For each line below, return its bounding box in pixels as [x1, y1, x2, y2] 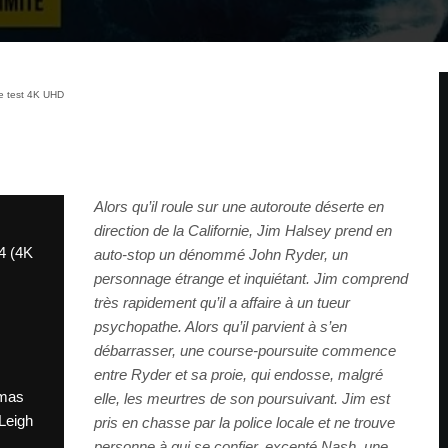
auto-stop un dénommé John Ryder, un [94, 246, 348, 264]
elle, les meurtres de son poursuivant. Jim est [94, 390, 390, 408]
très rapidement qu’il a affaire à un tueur [94, 294, 350, 312]
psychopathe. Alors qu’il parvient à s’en [94, 318, 347, 336]
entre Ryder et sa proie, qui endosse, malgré [94, 366, 383, 384]
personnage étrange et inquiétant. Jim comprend [94, 270, 408, 288]
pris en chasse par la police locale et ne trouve [94, 414, 395, 432]
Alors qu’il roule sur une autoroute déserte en [94, 198, 384, 216]
